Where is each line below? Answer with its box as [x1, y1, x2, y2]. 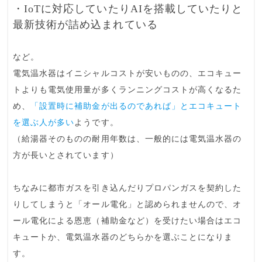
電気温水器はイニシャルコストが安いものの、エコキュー [13, 68, 242, 78]
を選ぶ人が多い [13, 118, 75, 127]
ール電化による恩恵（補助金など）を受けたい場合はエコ [13, 216, 242, 225]
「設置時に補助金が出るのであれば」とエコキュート [30, 101, 242, 111]
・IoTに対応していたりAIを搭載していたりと [13, 2, 243, 15]
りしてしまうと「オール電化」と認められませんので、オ [13, 199, 242, 209]
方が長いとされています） [13, 150, 119, 160]
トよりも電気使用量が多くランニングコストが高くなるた [13, 85, 242, 94]
